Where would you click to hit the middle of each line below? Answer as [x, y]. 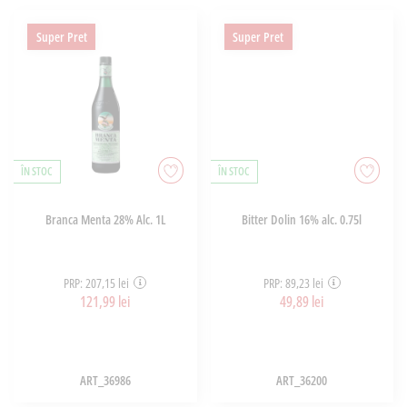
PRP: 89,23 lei [293, 283]
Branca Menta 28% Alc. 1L [105, 220]
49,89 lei [302, 301]
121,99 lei [105, 301]
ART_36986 [105, 381]
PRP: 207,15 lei [97, 283]
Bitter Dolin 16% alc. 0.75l [302, 220]
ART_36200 [302, 381]
